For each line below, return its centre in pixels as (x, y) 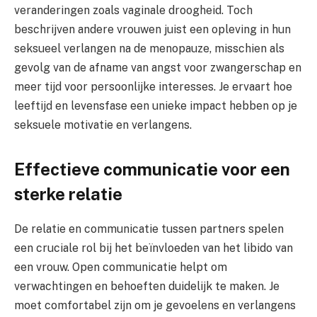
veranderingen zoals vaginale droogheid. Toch (133, 11)
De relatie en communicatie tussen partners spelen (149, 229)
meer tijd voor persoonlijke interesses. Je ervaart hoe (153, 87)
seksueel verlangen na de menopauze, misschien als (149, 49)
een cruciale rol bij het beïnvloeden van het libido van (154, 248)
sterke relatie (68, 194)
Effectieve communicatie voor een (152, 169)
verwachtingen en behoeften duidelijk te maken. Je (147, 287)
